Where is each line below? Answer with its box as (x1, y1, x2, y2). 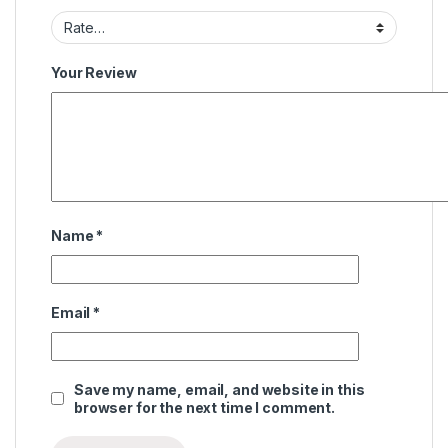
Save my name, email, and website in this (74, 380, 365, 398)
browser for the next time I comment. (74, 398, 335, 416)
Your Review (51, 63, 137, 81)
